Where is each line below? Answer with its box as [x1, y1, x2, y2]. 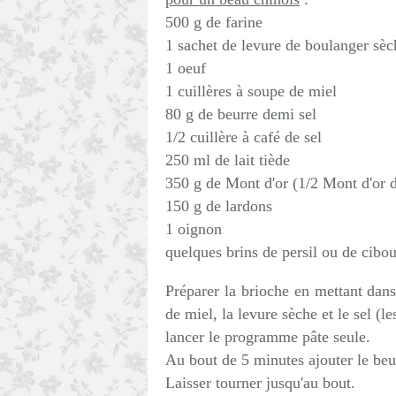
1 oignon [165, 220, 222, 238]
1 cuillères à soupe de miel [165, 82, 337, 100]
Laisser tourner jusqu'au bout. [165, 374, 355, 392]
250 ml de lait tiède [165, 151, 290, 169]
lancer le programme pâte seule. [165, 328, 370, 346]
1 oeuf [165, 59, 206, 77]
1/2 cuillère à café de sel [165, 128, 322, 146]
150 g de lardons [165, 197, 272, 215]
